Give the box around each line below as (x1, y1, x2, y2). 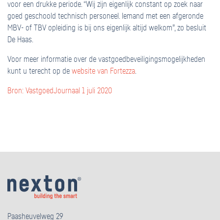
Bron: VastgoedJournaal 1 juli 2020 (7, 87, 112, 95)
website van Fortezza (72, 67, 135, 76)
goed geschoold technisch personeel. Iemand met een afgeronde (7, 12, 203, 21)
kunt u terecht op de (7, 67, 72, 76)
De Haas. (7, 36, 33, 44)
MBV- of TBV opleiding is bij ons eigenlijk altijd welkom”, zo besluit (7, 24, 206, 32)
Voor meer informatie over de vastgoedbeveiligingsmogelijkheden (7, 55, 205, 64)
